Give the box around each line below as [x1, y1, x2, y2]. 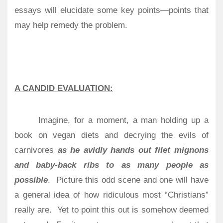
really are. [14, 205, 52, 215]
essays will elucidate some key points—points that [14, 5, 209, 15]
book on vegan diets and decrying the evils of [14, 130, 209, 140]
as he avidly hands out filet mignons [57, 145, 209, 155]
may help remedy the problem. [14, 20, 127, 30]
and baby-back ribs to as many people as [14, 160, 209, 170]
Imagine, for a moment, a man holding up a [38, 115, 209, 125]
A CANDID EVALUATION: [14, 83, 113, 93]
